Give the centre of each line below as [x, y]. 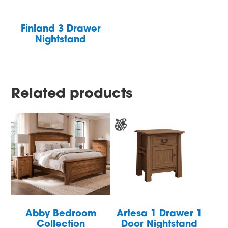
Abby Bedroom [61, 214]
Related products [72, 94]
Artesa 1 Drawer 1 [159, 214]
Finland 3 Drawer [61, 30]
